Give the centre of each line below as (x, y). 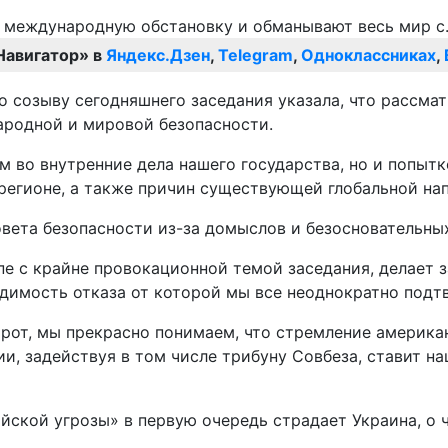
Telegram (255, 55)
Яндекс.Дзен (158, 55)
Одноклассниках (368, 55)
